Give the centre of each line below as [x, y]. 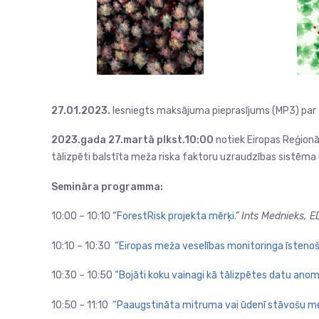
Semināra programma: [107, 187]
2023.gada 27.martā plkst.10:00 [132, 140]
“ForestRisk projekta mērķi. [174, 216]
